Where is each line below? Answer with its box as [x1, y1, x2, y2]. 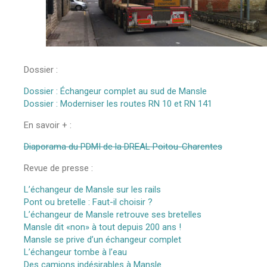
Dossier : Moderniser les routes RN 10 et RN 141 [24, 98, 212, 109]
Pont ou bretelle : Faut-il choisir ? [24, 197, 153, 207]
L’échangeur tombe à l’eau [24, 247, 127, 257]
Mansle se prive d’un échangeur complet [24, 234, 181, 245]
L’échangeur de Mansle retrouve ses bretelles [24, 209, 201, 220]
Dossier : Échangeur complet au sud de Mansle [24, 86, 207, 97]
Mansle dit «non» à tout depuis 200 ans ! [24, 222, 181, 232]
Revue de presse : [24, 163, 93, 173]
